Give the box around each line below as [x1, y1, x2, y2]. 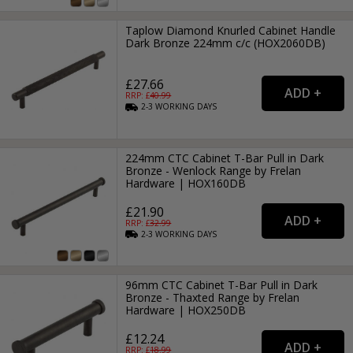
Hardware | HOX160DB [125, 175, 247, 191]
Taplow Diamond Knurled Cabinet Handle [125, 23, 336, 39]
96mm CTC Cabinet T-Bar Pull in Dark [125, 277, 318, 292]
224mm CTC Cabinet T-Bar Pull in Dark [125, 150, 325, 165]
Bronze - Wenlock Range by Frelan [125, 162, 302, 178]
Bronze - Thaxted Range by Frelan [125, 289, 300, 305]
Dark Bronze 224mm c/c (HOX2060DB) [125, 35, 326, 51]
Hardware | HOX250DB [125, 302, 247, 318]
